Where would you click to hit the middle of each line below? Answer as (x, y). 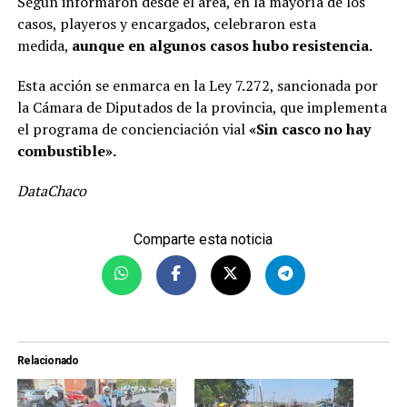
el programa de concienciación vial (133, 129)
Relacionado (48, 360)
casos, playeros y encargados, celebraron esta (166, 23)
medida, (44, 45)
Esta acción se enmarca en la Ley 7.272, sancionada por (197, 85)
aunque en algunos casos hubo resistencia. (222, 45)
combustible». (66, 150)
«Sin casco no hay (309, 129)
